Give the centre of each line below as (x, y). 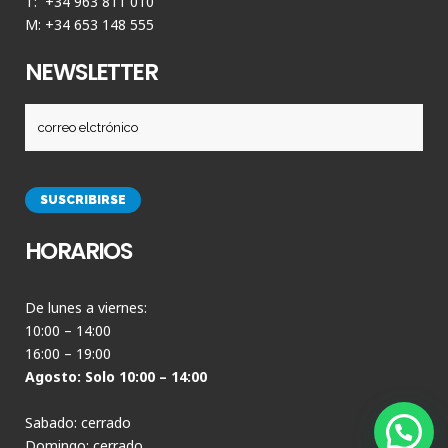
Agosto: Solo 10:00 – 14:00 (116, 376)
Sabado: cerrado (78, 422)
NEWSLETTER (91, 72)
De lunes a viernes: (86, 307)
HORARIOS (78, 251)
